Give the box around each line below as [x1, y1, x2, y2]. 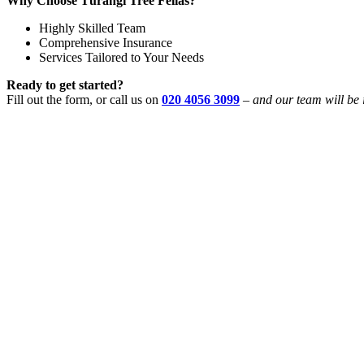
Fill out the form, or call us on [6, 92, 162, 106]
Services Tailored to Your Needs [39, 50, 204, 64]
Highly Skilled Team [39, 20, 145, 35]
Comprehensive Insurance [39, 35, 172, 50]
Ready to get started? [6, 77, 123, 92]
